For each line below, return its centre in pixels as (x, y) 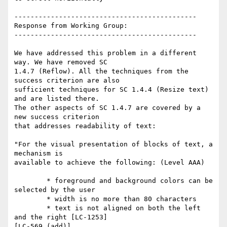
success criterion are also (67, 81)
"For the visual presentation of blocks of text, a (113, 144)
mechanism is (39, 154)
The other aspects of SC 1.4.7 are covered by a (107, 108)
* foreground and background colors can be (30, 181)
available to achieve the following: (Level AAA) (109, 163)
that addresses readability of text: (85, 126)
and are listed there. (57, 99)
